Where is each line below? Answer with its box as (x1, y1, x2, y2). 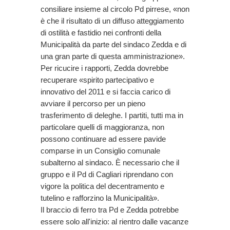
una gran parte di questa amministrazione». (41, 52, 185, 61)
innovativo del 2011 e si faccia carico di (41, 87, 170, 97)
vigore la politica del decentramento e (41, 182, 164, 191)
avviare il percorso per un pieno (41, 99, 145, 108)
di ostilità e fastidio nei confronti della (41, 28, 161, 37)
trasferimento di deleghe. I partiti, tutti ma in (41, 111, 183, 120)
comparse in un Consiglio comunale (41, 146, 160, 156)
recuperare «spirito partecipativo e (41, 75, 154, 85)
